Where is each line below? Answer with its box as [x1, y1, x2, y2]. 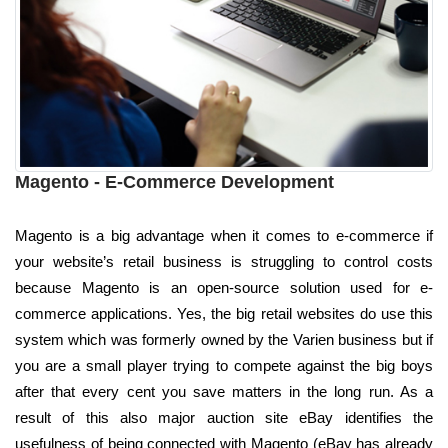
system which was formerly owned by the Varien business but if [15, 330, 433, 348]
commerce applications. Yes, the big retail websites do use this [15, 304, 433, 322]
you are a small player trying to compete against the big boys [15, 356, 433, 374]
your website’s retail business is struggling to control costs [15, 252, 433, 270]
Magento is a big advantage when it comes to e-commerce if [15, 226, 433, 244]
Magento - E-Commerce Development [15, 171, 334, 192]
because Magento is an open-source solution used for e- [15, 278, 433, 296]
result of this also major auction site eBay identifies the [15, 408, 433, 426]
